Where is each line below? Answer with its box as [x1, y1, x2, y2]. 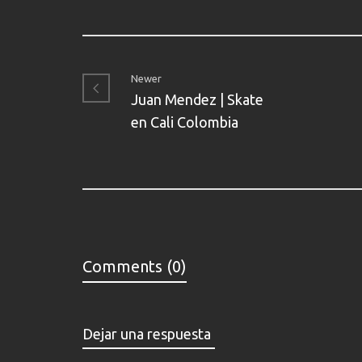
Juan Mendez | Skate [131, 91, 263, 108]
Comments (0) [82, 257, 187, 276]
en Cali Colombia [131, 114, 238, 131]
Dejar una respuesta [82, 326, 211, 343]
